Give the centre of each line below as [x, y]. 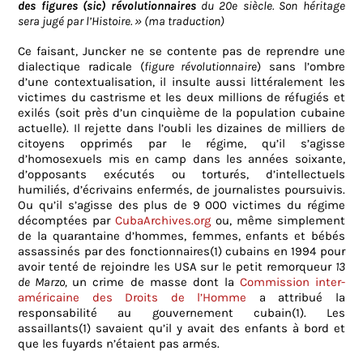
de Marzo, [45, 282]
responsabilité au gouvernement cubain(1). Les [181, 313]
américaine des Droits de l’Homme [132, 298]
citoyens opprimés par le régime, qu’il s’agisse [181, 144]
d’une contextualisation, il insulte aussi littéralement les [181, 82]
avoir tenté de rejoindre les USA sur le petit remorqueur [177, 267]
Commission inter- [292, 282]
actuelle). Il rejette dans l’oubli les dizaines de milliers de [181, 128]
